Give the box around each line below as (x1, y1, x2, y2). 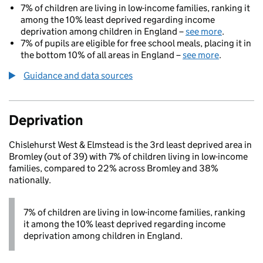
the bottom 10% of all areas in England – (21, 49, 183, 60)
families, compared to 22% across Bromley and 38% (9, 163, 218, 174)
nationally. (9, 174, 51, 186)
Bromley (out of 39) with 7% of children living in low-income (9, 151, 248, 162)
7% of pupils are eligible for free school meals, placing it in (21, 38, 251, 49)
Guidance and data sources (23, 70, 133, 81)
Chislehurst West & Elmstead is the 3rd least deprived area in (9, 139, 252, 150)
